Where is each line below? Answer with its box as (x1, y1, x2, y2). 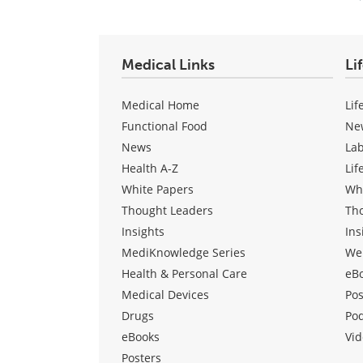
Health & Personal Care (122, 265, 247, 281)
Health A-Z (122, 160, 178, 176)
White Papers (122, 181, 194, 197)
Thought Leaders (122, 202, 213, 218)
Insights (122, 223, 164, 239)
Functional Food (122, 117, 207, 134)
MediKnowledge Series (122, 244, 246, 260)
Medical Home (122, 96, 199, 113)
